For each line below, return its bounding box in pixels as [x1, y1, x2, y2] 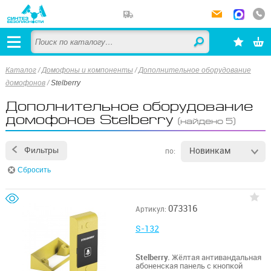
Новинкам [189, 145, 231, 157]
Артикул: [135, 204, 166, 214]
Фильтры [24, 145, 59, 155]
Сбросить [17, 166, 51, 174]
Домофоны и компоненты [41, 66, 133, 74]
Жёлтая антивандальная [169, 252, 261, 263]
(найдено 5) [178, 117, 235, 126]
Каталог [5, 66, 36, 74]
